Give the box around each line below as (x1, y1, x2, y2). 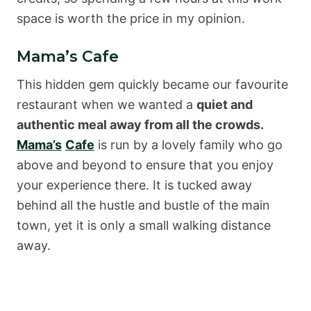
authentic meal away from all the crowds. (17, 117, 263, 132)
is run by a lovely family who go (94, 137, 283, 152)
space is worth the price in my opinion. (17, 10, 245, 26)
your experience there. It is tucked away (17, 177, 252, 192)
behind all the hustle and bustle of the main (17, 197, 270, 212)
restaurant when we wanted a (17, 96, 196, 112)
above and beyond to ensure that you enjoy (17, 157, 274, 172)
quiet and (196, 96, 253, 112)
